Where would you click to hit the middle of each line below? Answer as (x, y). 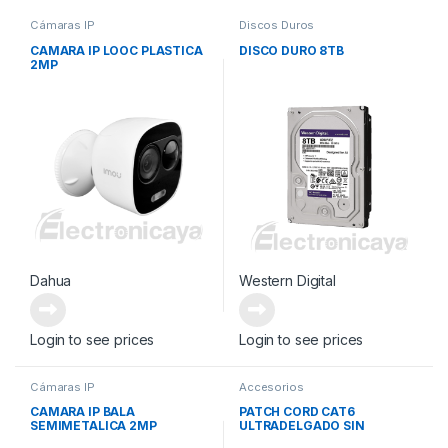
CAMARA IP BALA (82, 411)
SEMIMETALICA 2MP (93, 425)
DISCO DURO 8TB (291, 50)
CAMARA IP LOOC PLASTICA (116, 50)
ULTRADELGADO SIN (301, 425)
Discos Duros (276, 25)
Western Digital (287, 280)
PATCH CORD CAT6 (296, 411)
